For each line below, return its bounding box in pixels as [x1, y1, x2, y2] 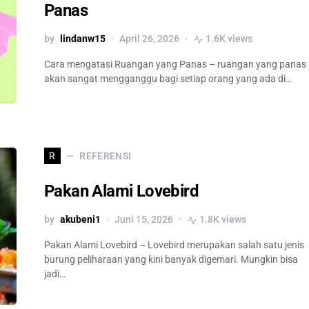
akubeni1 [60, 214, 101, 225]
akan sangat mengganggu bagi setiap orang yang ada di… [44, 73, 292, 84]
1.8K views [199, 214, 246, 225]
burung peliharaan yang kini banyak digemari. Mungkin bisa [44, 254, 298, 265]
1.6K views [206, 33, 252, 44]
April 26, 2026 [119, 33, 179, 44]
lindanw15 [60, 33, 106, 44]
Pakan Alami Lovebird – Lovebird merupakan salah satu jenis [44, 239, 304, 250]
